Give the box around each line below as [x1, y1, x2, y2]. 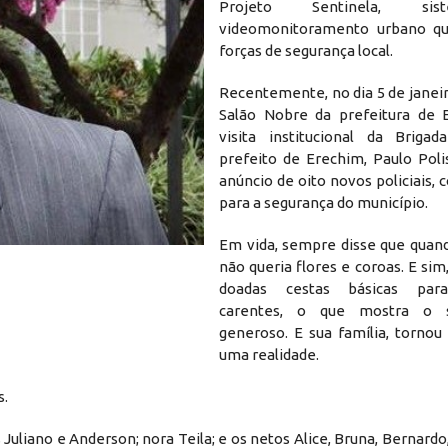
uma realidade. [219, 345, 319, 363]
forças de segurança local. [219, 41, 393, 59]
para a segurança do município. [219, 193, 428, 211]
